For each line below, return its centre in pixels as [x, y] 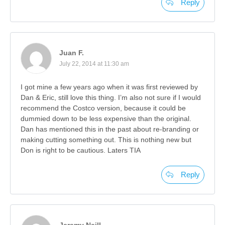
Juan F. [72, 52]
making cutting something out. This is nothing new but [106, 139]
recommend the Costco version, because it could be [103, 108]
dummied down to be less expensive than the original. [106, 118]
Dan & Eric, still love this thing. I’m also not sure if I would [111, 97]
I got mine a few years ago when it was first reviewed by [109, 87]
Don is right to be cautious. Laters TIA [81, 150]
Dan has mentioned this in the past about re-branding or [110, 129]
